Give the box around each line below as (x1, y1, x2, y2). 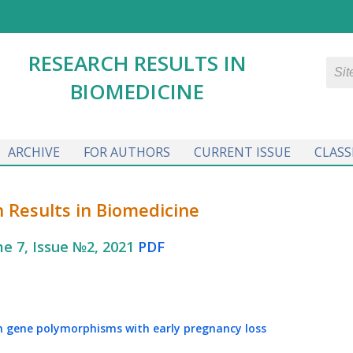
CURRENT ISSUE (193, 143, 291, 161)
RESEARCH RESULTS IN (28, 49, 247, 77)
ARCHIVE (7, 143, 60, 161)
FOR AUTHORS (83, 143, 170, 161)
